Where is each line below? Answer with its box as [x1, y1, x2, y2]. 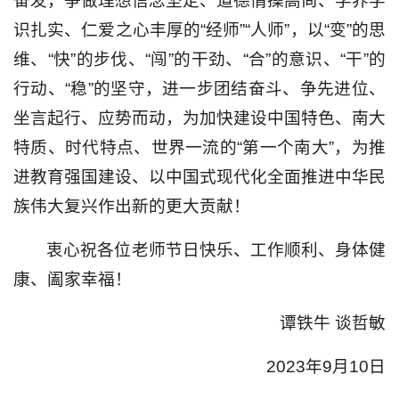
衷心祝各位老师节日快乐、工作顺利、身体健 [46, 240, 386, 260]
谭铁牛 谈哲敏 [280, 313, 386, 333]
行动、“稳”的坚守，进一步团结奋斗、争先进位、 [13, 79, 386, 99]
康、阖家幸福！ [13, 270, 132, 289]
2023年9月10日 [266, 357, 386, 377]
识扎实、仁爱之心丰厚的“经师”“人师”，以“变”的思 [13, 20, 386, 40]
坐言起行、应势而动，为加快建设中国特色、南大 [13, 109, 386, 128]
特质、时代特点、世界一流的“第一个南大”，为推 [13, 138, 386, 158]
